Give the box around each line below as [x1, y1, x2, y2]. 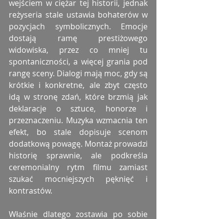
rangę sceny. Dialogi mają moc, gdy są [9, 68, 148, 79]
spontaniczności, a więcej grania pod [9, 56, 148, 67]
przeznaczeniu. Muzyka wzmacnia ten [9, 115, 148, 126]
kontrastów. [9, 185, 52, 197]
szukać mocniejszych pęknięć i [9, 174, 148, 185]
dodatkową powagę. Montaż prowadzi [9, 138, 148, 150]
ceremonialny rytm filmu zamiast [9, 162, 148, 173]
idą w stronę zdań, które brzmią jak [9, 91, 148, 103]
